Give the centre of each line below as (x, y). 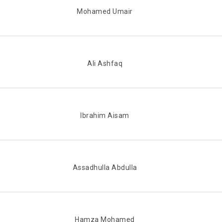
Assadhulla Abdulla (105, 168)
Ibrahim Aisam (105, 116)
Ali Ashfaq (105, 64)
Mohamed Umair (105, 12)
